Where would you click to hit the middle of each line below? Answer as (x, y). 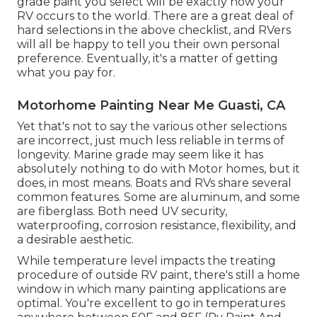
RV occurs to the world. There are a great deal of (155, 16)
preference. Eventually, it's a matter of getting (148, 59)
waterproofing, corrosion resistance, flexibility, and (157, 226)
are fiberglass (55, 212)
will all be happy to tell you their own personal (149, 45)
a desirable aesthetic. (75, 240)
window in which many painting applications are (152, 289)
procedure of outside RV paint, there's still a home (158, 275)
